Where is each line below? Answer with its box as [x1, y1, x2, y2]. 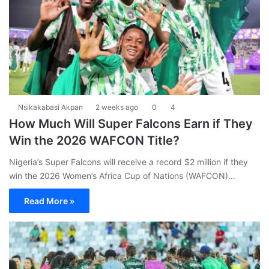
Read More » [24, 195, 74, 206]
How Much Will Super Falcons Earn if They [9, 116, 253, 131]
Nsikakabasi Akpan [18, 102, 83, 112]
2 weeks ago [95, 102, 138, 112]
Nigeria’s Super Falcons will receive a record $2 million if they [9, 156, 248, 167]
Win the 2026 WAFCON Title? [9, 133, 180, 148]
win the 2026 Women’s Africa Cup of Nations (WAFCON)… [9, 170, 235, 181]
